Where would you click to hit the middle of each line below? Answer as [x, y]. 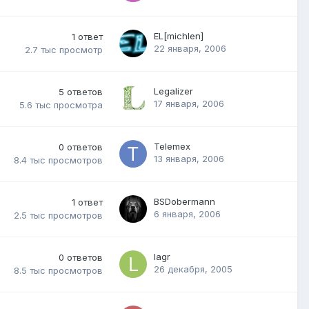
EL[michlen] [179, 36]
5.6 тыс [35, 105]
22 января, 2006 [190, 48]
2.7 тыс [41, 50]
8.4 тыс [30, 160]
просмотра [78, 105]
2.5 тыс [30, 216]
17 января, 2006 [189, 103]
